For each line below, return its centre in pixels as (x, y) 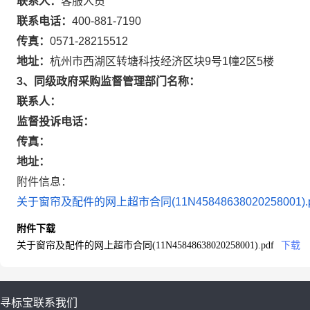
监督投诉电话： (55, 121)
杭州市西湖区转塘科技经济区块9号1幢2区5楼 (162, 61)
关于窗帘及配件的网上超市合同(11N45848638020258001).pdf (145, 245)
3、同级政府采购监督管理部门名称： (108, 81)
